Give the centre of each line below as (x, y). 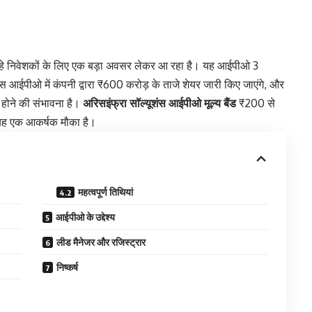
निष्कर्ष (68, 267)
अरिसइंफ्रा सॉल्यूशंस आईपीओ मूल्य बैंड (159, 103)
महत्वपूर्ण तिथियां (106, 192)
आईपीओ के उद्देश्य (86, 217)
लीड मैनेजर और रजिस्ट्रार (101, 242)
